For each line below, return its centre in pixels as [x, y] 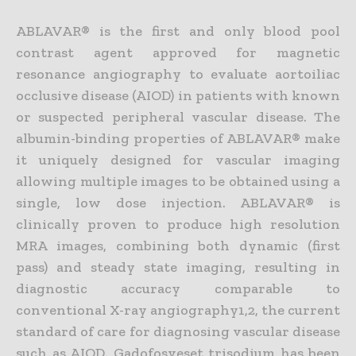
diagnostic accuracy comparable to [178, 288]
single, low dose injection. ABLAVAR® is [178, 202]
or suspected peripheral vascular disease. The [178, 116]
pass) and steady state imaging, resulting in [178, 267]
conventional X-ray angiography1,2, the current [178, 310]
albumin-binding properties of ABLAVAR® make [178, 138]
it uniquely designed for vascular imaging [178, 159]
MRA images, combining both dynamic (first [178, 245]
